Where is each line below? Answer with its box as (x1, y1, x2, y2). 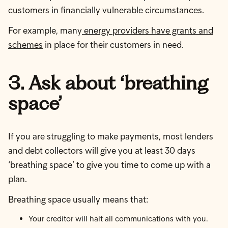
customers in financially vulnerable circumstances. (8, 5, 204, 16)
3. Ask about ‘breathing (8, 71, 208, 94)
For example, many (8, 25, 82, 36)
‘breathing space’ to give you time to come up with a (8, 159, 211, 170)
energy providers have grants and (82, 25, 213, 36)
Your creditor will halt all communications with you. (28, 214, 208, 223)
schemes (8, 39, 43, 50)
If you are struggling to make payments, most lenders (8, 131, 213, 142)
